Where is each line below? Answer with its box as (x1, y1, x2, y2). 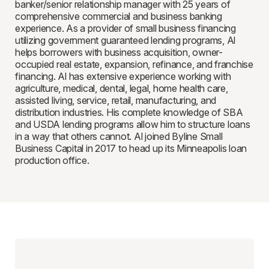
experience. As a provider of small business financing (15, 22, 236, 34)
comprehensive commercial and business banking (15, 10, 222, 22)
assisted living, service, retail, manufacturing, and (15, 94, 216, 106)
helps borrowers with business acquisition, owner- (15, 46, 223, 58)
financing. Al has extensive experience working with (15, 70, 231, 82)
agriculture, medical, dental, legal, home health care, (15, 82, 228, 94)
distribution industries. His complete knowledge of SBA (15, 106, 243, 118)
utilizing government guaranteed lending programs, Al (15, 34, 235, 46)
